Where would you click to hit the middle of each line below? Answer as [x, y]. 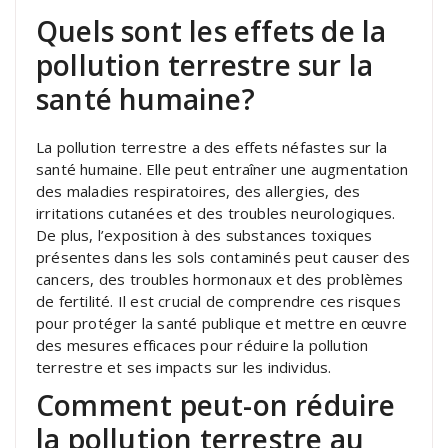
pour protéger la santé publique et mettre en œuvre [222, 322]
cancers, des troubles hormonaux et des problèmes [220, 278]
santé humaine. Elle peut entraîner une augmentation [222, 168]
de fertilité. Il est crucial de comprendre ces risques [218, 300]
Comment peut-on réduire [216, 404]
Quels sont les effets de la [211, 30]
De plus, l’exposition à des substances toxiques [204, 234]
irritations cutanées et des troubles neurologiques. [216, 212]
